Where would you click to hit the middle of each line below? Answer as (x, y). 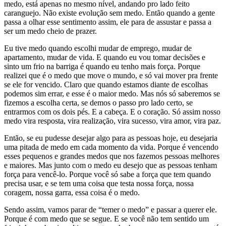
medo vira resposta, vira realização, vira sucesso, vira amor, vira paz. (112, 121)
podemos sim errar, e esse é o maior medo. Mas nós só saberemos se (112, 94)
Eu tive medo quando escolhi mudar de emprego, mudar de (98, 48)
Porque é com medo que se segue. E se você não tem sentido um (106, 219)
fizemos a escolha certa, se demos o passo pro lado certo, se (98, 103)
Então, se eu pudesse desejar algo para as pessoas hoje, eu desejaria (111, 138)
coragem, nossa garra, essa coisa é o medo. (72, 193)
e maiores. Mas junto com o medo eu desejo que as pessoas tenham (110, 165)
